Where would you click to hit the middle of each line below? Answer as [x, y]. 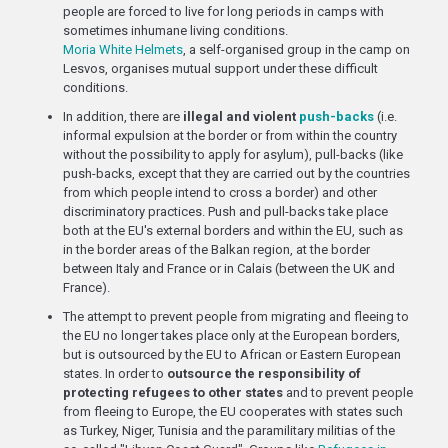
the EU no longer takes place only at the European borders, [231, 335]
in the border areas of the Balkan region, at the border [216, 249]
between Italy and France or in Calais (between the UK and [229, 268]
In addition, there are [123, 116]
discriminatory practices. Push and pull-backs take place [225, 211]
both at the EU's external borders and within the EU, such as [233, 230]
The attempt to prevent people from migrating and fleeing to [236, 316]
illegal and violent [239, 116]
